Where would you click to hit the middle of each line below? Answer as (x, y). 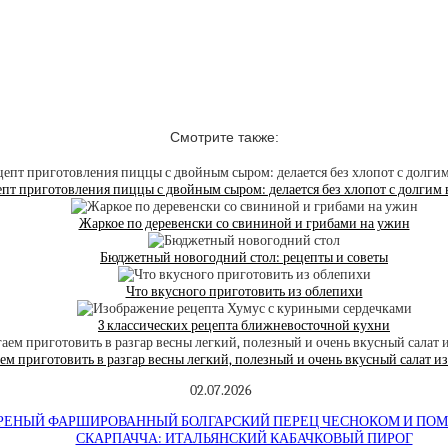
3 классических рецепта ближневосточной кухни (244, 325)
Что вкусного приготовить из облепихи (244, 291)
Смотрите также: (224, 137)
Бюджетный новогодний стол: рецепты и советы (244, 257)
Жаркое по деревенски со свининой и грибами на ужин (244, 223)
